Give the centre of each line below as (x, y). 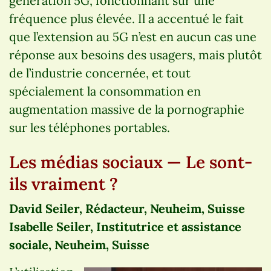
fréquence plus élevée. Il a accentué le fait (126, 18)
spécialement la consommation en (105, 91)
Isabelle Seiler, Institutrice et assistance (125, 226)
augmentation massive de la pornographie (127, 109)
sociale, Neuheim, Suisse (79, 244)
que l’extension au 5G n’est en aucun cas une (133, 36)
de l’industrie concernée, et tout (100, 73)
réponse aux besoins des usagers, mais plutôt (135, 54)
